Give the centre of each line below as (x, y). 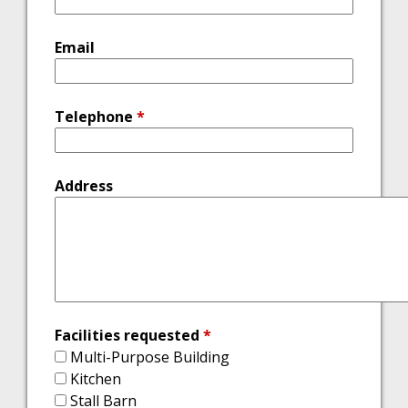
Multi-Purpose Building (150, 357)
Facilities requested (129, 335)
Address (84, 186)
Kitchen (96, 379)
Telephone (96, 117)
